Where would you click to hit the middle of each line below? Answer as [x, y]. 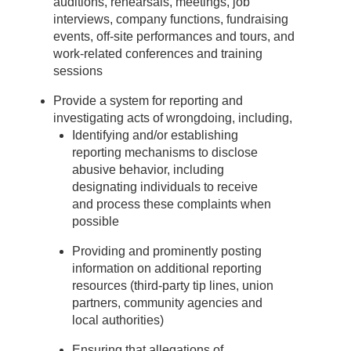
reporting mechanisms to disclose [165, 153]
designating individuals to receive [165, 187]
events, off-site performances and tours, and [174, 37]
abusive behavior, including [148, 170]
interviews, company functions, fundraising [171, 20]
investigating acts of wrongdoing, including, [173, 118]
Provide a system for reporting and [148, 101]
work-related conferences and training [158, 54]
